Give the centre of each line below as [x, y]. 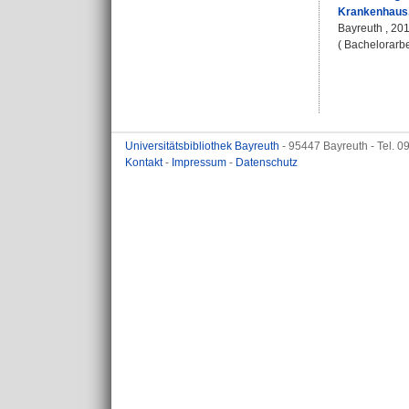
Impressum [200, 163]
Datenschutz [267, 163]
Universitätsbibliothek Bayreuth [204, 146]
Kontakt [145, 163]
